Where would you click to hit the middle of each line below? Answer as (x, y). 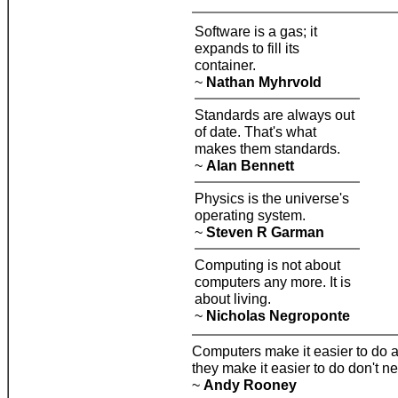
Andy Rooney (250, 385)
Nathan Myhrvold (264, 82)
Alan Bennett (250, 165)
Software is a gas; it (256, 31)
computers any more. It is (273, 282)
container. (225, 65)
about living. (233, 298)
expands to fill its (247, 48)
